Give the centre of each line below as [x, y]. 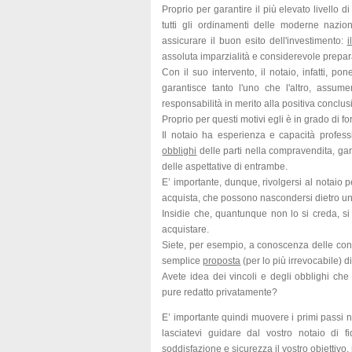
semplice [183, 261]
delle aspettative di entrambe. [225, 167]
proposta [222, 261]
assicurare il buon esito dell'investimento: [255, 41]
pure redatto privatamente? [220, 292]
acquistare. [186, 229]
